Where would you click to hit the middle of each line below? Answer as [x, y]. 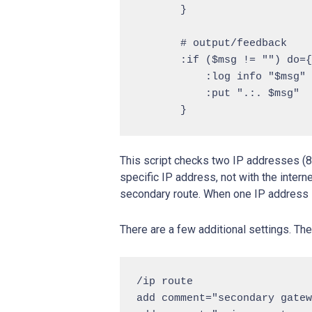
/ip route [165, 282]
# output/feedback [212, 44]
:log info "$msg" [221, 77]
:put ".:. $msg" [218, 94]
